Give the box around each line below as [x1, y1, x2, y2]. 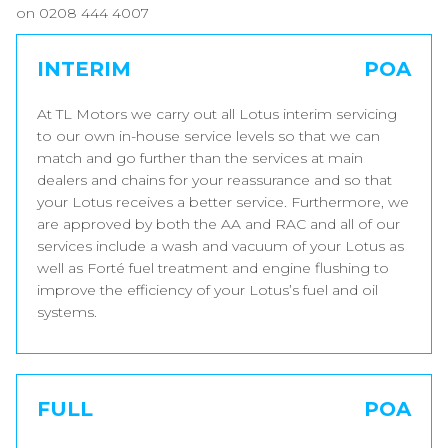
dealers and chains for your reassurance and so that [37, 171, 392, 189]
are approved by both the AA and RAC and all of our [37, 215, 400, 233]
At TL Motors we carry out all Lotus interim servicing [37, 105, 397, 123]
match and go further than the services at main [37, 149, 363, 167]
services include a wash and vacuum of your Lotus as [37, 237, 404, 255]
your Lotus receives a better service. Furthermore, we [37, 193, 409, 211]
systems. [37, 303, 97, 321]
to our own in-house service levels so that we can [37, 127, 380, 145]
